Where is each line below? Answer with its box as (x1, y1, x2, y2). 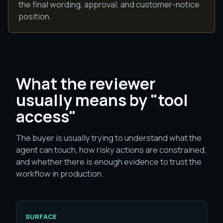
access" (16, 106, 76, 127)
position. (18, 10, 51, 22)
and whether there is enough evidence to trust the (16, 156, 202, 167)
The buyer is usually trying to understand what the (16, 132, 202, 143)
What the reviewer (16, 73, 155, 95)
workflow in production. (16, 168, 104, 179)
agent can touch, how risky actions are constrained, (16, 144, 207, 155)
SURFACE (25, 212, 57, 221)
